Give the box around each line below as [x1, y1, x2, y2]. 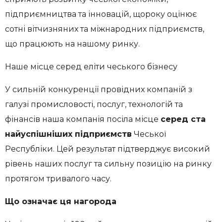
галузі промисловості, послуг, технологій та [5, 100, 183, 109]
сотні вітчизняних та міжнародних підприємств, [5, 24, 204, 34]
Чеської [132, 129, 166, 139]
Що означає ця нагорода [5, 197, 116, 206]
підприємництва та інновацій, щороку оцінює [5, 9, 197, 19]
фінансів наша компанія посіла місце [5, 114, 161, 124]
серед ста [161, 114, 206, 124]
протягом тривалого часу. [5, 174, 111, 183]
